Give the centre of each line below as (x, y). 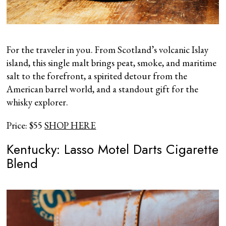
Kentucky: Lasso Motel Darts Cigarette (113, 149)
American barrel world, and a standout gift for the (103, 89)
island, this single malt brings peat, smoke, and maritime (112, 63)
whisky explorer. (38, 102)
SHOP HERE (70, 125)
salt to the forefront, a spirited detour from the (97, 76)
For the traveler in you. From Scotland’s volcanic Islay (108, 49)
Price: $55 (26, 125)
